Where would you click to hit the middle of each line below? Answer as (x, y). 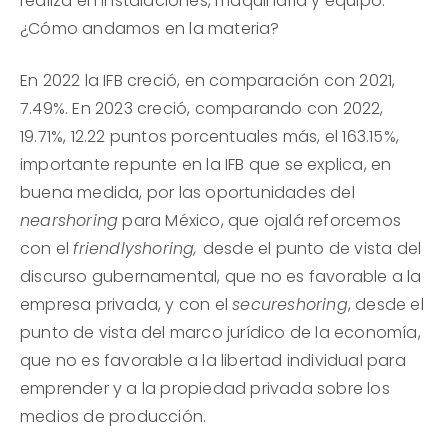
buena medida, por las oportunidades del (187, 193)
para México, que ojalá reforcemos (260, 221)
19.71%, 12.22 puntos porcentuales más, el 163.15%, (210, 137)
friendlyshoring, (138, 249)
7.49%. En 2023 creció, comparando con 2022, (202, 109)
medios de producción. (113, 417)
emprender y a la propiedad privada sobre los (205, 389)
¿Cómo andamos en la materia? (150, 29)
